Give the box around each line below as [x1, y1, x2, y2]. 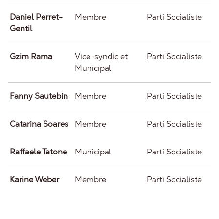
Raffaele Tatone [10, 147, 67, 157]
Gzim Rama [10, 51, 52, 62]
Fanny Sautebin [10, 91, 68, 101]
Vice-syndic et [75, 51, 128, 62]
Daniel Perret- [10, 12, 63, 22]
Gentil [10, 23, 32, 34]
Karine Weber [10, 175, 59, 185]
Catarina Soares [10, 119, 68, 129]
